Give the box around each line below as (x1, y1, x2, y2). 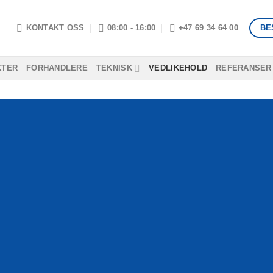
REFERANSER (216, 63, 272, 73)
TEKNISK (96, 63, 132, 73)
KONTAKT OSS (26, 23, 85, 32)
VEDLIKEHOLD (149, 63, 208, 73)
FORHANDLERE (26, 63, 88, 73)
